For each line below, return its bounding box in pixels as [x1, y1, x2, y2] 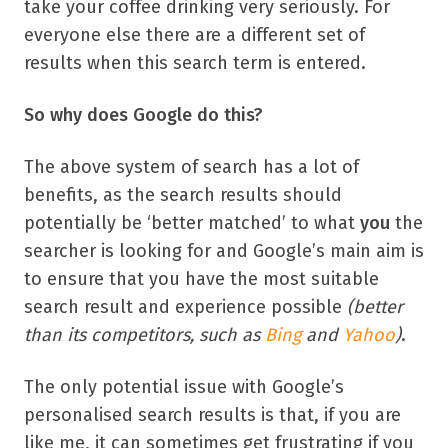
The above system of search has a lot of [24, 156, 359, 178]
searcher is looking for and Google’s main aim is [24, 240, 424, 262]
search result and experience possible [24, 296, 347, 318]
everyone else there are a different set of [24, 24, 365, 46]
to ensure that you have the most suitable [24, 268, 379, 290]
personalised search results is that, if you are [24, 404, 401, 426]
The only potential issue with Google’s [24, 376, 344, 398]
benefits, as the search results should [24, 184, 342, 206]
